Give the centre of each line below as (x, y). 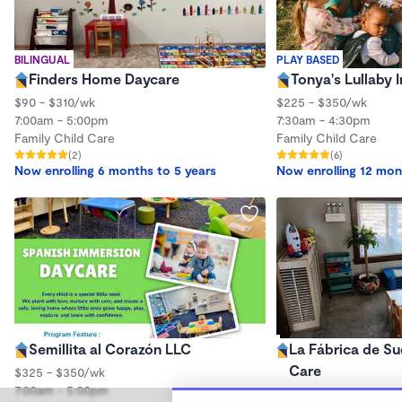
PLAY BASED (308, 59)
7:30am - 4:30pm (323, 119)
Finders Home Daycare (104, 78)
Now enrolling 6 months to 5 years (115, 170)
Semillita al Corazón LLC (110, 349)
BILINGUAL (42, 59)
